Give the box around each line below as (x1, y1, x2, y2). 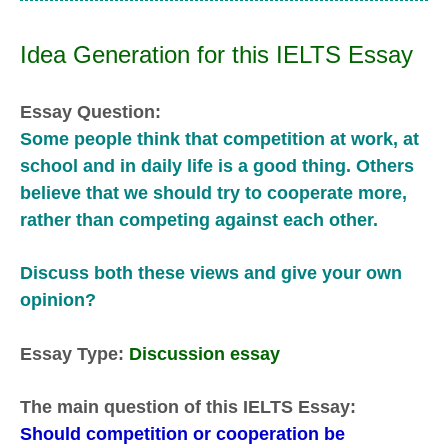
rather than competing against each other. (20, 210, 378, 230)
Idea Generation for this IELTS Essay (20, 40, 413, 68)
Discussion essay (129, 343, 280, 364)
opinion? (20, 290, 96, 311)
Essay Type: (20, 343, 124, 364)
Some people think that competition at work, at (20, 129, 419, 149)
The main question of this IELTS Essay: (20, 397, 356, 418)
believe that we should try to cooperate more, (20, 183, 407, 203)
